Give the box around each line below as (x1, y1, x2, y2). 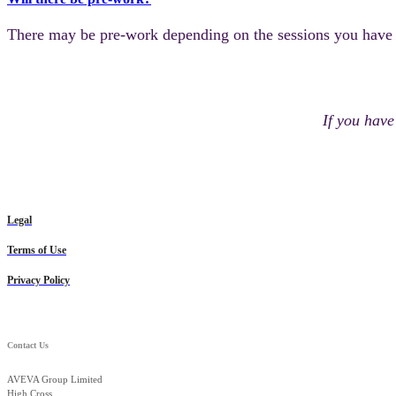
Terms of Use (7, 243, 66, 256)
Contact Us (7, 340, 49, 351)
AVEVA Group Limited (7, 373, 103, 385)
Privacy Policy (7, 273, 70, 286)
